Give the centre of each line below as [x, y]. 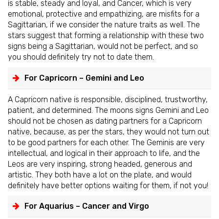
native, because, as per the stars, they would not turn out [109, 131]
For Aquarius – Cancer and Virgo [87, 206]
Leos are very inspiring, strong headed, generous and [100, 164]
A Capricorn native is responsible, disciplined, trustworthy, [108, 99]
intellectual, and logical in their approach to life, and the [104, 153]
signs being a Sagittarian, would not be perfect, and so [103, 46]
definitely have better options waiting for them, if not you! [108, 185]
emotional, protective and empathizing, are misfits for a [104, 14]
